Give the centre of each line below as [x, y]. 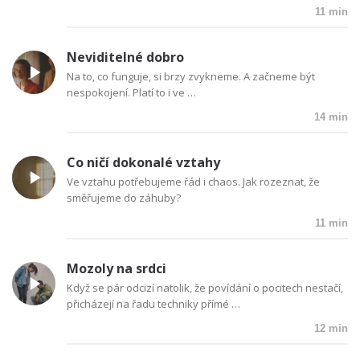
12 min [331, 329]
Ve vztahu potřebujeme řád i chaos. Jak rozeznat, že [193, 182]
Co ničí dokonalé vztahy [143, 163]
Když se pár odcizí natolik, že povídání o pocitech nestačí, [205, 287]
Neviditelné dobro [125, 57]
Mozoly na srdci [117, 268]
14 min [331, 117]
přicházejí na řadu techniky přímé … [153, 303]
